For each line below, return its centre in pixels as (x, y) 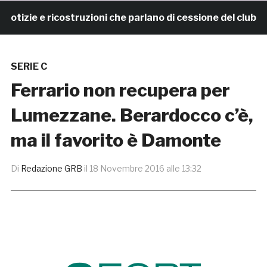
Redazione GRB (51, 169)
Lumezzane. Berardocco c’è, (132, 115)
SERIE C (29, 67)
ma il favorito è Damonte (116, 140)
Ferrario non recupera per (120, 90)
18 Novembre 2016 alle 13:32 (145, 169)
